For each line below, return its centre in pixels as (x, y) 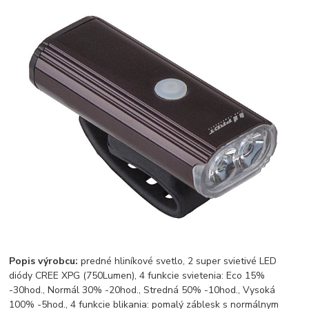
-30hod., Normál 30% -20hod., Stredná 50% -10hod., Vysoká (142, 290)
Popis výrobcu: (45, 261)
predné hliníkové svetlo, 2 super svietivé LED (179, 261)
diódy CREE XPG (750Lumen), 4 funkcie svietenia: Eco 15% (137, 276)
